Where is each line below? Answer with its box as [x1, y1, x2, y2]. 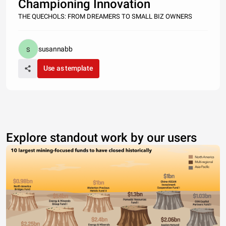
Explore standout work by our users [6, 131, 197, 145]
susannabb [38, 45, 73, 53]
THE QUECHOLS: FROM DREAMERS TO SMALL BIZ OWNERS [18, 13, 192, 20]
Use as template [43, 64, 93, 72]
